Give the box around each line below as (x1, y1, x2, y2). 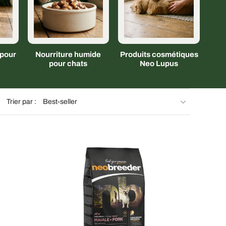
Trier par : (7, 98, 36, 105)
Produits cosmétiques (120, 50, 198, 59)
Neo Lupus (140, 60, 179, 68)
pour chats (49, 60, 88, 68)
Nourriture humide (35, 50, 101, 59)
